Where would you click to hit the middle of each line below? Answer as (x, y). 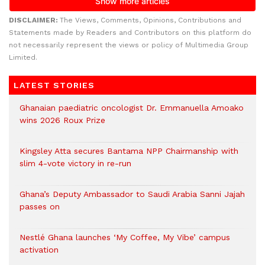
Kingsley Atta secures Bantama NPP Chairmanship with (129, 151)
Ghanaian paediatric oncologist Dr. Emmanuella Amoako (132, 107)
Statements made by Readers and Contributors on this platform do (130, 32)
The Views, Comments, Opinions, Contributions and (151, 20)
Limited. (23, 57)
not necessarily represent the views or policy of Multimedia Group (129, 45)
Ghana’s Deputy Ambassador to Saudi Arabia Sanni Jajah (132, 194)
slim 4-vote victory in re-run (75, 163)
